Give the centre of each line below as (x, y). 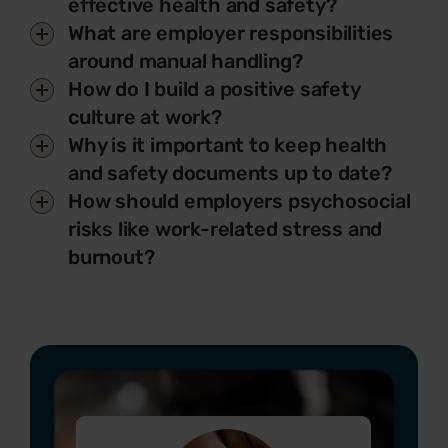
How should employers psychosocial (239, 201)
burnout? (111, 257)
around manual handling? (185, 61)
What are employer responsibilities (231, 33)
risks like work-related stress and (225, 229)
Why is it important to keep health (228, 145)
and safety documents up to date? (230, 173)
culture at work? (145, 117)
